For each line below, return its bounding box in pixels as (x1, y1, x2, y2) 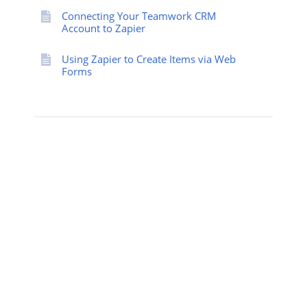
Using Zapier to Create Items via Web (62, 52, 236, 66)
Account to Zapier (62, 21, 145, 35)
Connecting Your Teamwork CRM (62, 9, 217, 23)
